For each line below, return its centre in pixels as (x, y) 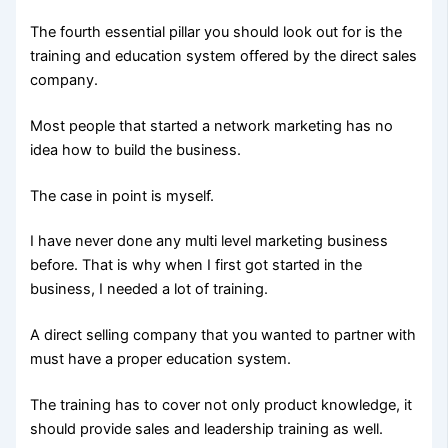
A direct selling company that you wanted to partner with (223, 335)
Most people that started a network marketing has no (212, 125)
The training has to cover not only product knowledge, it (221, 405)
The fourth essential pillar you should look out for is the (216, 31)
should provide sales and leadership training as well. (207, 429)
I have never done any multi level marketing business (209, 241)
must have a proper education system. (161, 359)
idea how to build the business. (136, 149)
